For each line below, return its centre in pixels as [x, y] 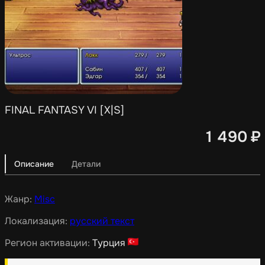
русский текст [102, 221]
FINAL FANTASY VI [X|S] [64, 110]
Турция [109, 243]
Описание [34, 164]
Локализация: [37, 221]
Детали [86, 164]
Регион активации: [49, 243]
